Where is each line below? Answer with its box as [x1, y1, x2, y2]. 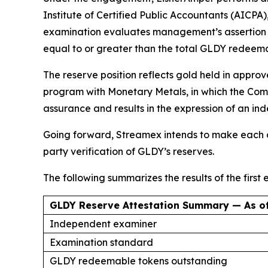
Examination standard [50, 236, 153, 249]
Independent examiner [50, 218, 157, 230]
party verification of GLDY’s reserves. [43, 145, 214, 158]
